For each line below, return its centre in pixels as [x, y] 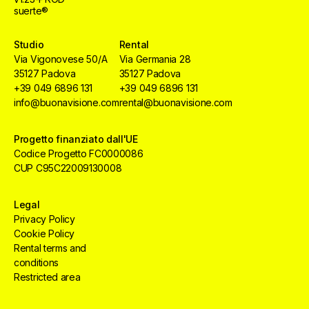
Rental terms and [50, 248]
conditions [36, 262]
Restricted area [47, 277]
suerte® [31, 10]
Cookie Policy [44, 233]
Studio [29, 44]
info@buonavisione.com [67, 102]
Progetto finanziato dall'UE [76, 139]
